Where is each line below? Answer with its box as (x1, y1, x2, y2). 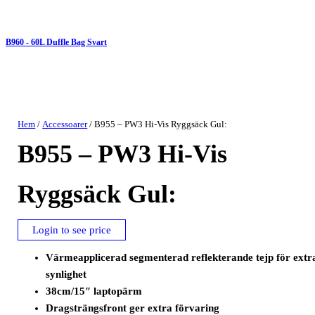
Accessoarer (42, 119, 88, 130)
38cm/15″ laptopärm (46, 285, 143, 297)
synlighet (46, 269, 87, 281)
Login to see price (32, 224, 112, 236)
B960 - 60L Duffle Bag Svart (6, 37, 107, 48)
